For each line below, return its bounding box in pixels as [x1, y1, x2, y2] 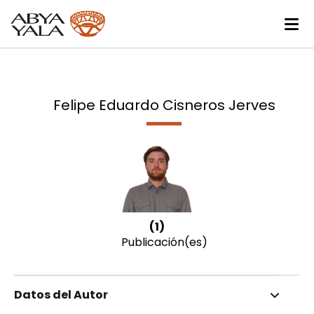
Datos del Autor [14, 287, 108, 303]
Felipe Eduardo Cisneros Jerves [53, 95, 275, 116]
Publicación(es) [121, 234, 207, 251]
